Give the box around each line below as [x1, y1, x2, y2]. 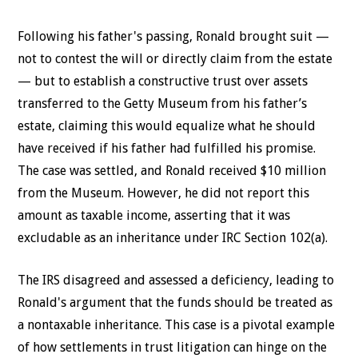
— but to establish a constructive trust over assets [18, 73, 308, 89]
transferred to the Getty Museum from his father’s [18, 95, 308, 111]
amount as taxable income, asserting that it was [18, 207, 291, 223]
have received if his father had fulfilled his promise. [18, 140, 316, 156]
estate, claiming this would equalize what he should [18, 117, 316, 133]
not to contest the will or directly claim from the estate [18, 50, 333, 66]
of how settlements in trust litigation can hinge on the [18, 339, 328, 355]
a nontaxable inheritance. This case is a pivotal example [18, 316, 336, 332]
